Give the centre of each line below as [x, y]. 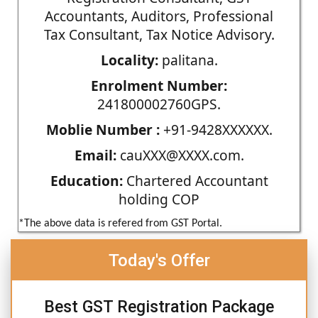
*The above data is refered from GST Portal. [120, 223]
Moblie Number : [103, 129]
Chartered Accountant [195, 180]
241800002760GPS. [159, 104]
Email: [95, 155]
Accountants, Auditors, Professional [159, 16]
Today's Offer [159, 260]
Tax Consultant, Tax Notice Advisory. [159, 34]
